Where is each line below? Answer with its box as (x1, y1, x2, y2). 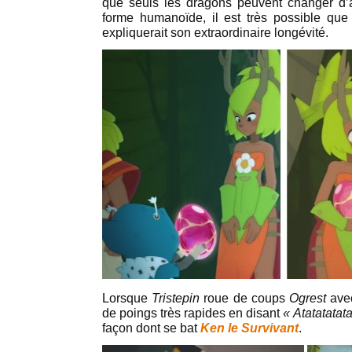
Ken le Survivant (200, 321, 299, 335)
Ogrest (289, 291, 327, 306)
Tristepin (152, 291, 200, 306)
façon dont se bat (102, 321, 200, 335)
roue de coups (200, 291, 290, 306)
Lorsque (102, 291, 152, 306)
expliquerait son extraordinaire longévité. (102, 26, 328, 40)
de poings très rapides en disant (102, 306, 284, 321)
